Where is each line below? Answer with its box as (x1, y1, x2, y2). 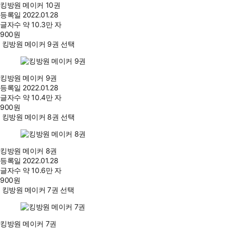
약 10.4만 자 (23, 93, 62, 102)
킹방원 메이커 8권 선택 (2, 112, 75, 122)
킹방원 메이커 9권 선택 (2, 40, 75, 49)
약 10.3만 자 (23, 20, 62, 29)
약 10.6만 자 (23, 166, 62, 175)
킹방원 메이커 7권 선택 (2, 185, 74, 195)
